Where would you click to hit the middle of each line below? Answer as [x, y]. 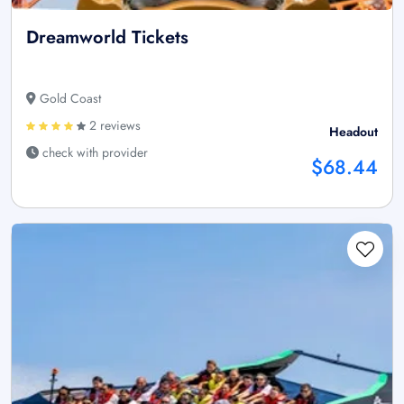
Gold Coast [69, 99]
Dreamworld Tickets [107, 38]
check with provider [93, 153]
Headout [353, 132]
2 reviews [113, 126]
